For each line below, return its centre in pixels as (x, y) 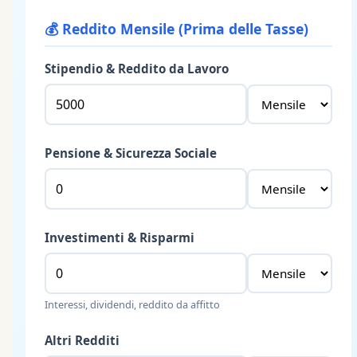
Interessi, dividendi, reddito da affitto (132, 304)
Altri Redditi (82, 340)
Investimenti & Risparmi (120, 237)
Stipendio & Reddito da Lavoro (137, 68)
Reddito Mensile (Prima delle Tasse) (185, 28)
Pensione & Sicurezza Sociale (131, 153)
